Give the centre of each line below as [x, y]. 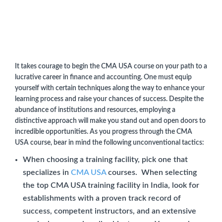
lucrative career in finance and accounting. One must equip [103, 77]
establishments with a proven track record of [102, 198]
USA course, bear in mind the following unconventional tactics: [110, 142]
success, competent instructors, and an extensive [110, 211]
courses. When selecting [151, 172]
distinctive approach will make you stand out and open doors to [110, 121]
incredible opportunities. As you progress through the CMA [104, 132]
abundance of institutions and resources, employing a [95, 110]
